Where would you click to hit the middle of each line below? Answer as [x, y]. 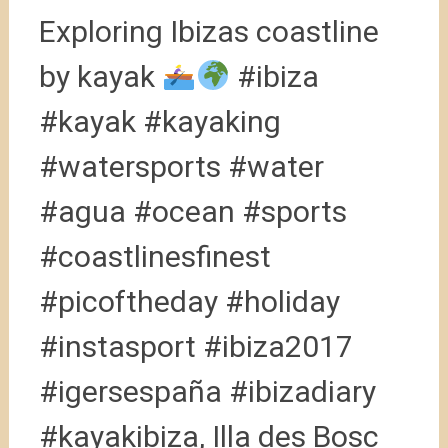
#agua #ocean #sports [192, 211]
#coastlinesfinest [154, 256]
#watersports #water [181, 166]
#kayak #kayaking [159, 121]
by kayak [100, 76]
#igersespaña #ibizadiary [207, 391]
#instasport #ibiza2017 [195, 346]
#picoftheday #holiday [189, 301]
